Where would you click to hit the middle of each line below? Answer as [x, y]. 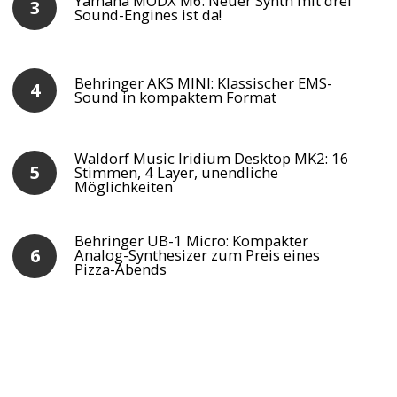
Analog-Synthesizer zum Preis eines [198, 255]
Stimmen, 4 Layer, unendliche [177, 173]
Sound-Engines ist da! [148, 15]
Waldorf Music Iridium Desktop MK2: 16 [212, 159]
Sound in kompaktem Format [176, 97]
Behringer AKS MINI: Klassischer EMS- [204, 83]
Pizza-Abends [121, 269]
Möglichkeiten [124, 187]
